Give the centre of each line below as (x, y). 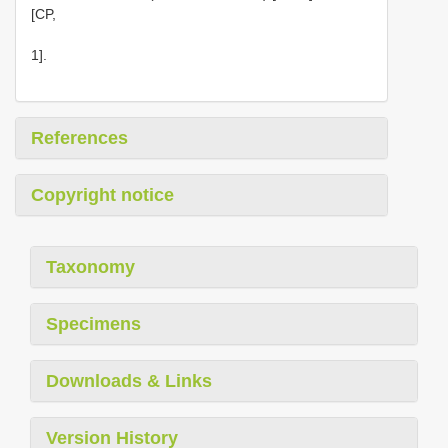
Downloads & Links (129, 380)
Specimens (93, 323)
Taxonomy (90, 266)
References (79, 137)
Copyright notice (102, 194)
